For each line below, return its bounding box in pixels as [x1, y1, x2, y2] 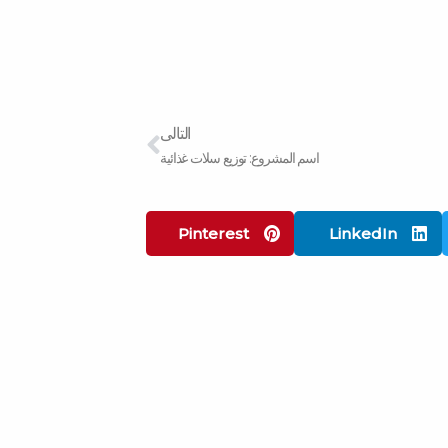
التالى [159, 124, 191, 143]
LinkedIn [329, 224, 398, 243]
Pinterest [178, 224, 250, 243]
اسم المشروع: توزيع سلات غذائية [159, 149, 320, 167]
